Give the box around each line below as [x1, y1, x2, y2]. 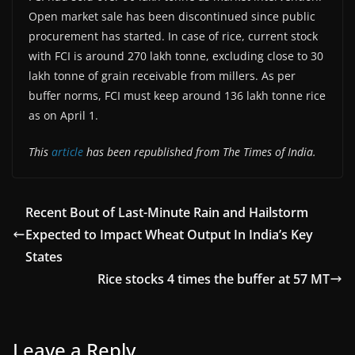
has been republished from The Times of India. [83, 143, 316, 159]
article [52, 143, 83, 159]
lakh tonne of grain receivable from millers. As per [29, 67, 296, 83]
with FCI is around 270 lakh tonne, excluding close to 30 [29, 48, 323, 63]
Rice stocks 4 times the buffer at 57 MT [97, 269, 330, 288]
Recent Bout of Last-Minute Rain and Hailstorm [25, 203, 308, 221]
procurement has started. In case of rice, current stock [29, 28, 318, 44]
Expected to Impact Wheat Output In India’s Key [25, 225, 313, 243]
